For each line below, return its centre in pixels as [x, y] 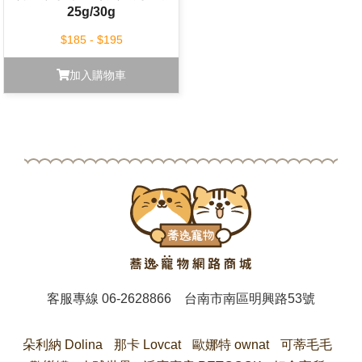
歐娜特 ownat [230, 344]
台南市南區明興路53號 [249, 298]
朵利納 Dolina [62, 344]
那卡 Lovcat [147, 344]
